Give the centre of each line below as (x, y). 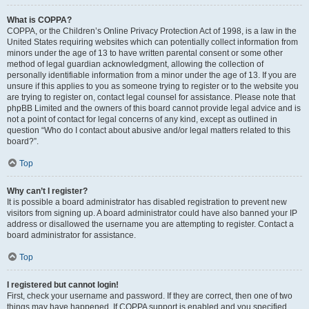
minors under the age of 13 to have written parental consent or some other (145, 53)
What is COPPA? (39, 20)
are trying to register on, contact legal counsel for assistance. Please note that (151, 97)
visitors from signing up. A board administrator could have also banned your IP (152, 213)
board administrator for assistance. (71, 235)
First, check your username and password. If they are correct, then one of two (150, 296)
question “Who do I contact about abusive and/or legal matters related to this (149, 130)
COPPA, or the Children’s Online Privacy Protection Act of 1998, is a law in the (152, 31)
